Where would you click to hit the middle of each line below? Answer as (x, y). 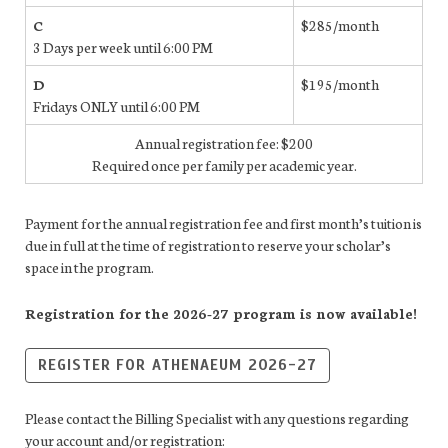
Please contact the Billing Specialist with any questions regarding (217, 417)
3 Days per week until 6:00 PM (123, 46)
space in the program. (89, 266)
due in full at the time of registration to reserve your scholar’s (208, 244)
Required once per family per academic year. (224, 164)
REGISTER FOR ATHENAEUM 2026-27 (178, 364)
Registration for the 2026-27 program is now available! (221, 312)
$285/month (340, 24)
